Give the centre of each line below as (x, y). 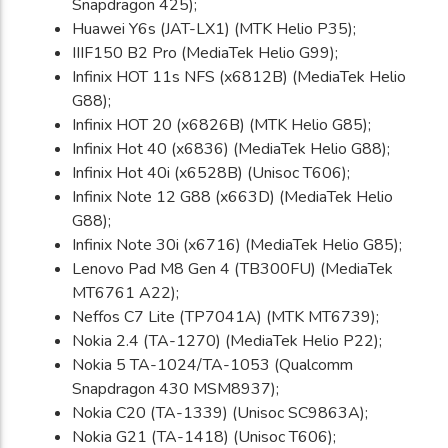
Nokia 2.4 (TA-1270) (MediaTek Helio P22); (227, 341)
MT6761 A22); (125, 293)
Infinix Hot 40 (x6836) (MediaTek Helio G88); (231, 149)
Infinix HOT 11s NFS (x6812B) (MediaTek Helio (239, 77)
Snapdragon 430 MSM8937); (175, 389)
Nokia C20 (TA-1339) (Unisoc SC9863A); (220, 413)
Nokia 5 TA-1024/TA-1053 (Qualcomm (212, 365)
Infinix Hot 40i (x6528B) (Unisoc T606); (211, 173)
